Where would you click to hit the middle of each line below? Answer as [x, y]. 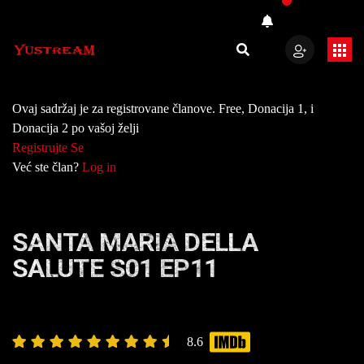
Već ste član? [47, 167]
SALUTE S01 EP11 [115, 268]
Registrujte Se [48, 147]
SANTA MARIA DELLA [135, 242]
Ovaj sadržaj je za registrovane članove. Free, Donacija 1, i [163, 108]
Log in [99, 167]
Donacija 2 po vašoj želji [76, 128]
